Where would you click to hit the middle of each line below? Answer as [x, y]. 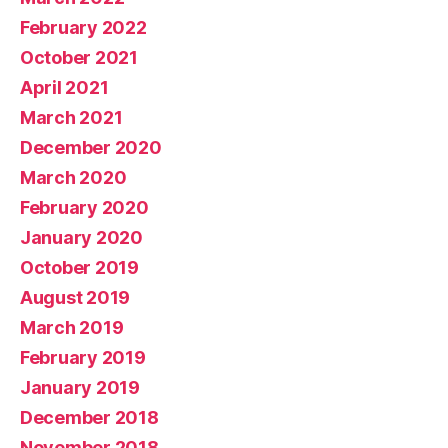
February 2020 [84, 207]
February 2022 [83, 27]
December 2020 [91, 147]
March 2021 [71, 117]
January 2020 [81, 237]
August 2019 [75, 297]
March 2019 [72, 327]
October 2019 [79, 267]
